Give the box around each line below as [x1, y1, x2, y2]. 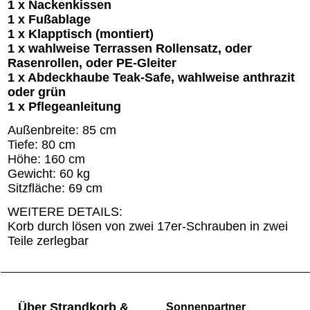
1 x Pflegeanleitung [8, 100, 121, 114]
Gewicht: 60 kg [8, 167, 90, 181]
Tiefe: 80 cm [8, 138, 75, 152]
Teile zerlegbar [8, 234, 89, 248]
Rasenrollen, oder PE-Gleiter [8, 56, 176, 71]
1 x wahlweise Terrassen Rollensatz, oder [8, 42, 252, 56]
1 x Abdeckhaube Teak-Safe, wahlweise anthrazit [8, 71, 295, 85]
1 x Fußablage [8, 12, 91, 27]
